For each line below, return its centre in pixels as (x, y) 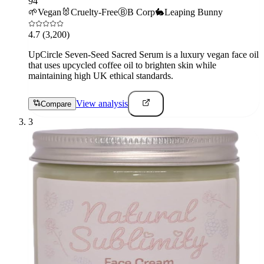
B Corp (141, 12)
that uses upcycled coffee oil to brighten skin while (122, 65)
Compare (56, 104)
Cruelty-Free (94, 12)
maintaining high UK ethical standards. (101, 76)
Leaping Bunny (194, 12)
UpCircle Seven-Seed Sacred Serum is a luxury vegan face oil (143, 55)
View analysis (102, 104)
